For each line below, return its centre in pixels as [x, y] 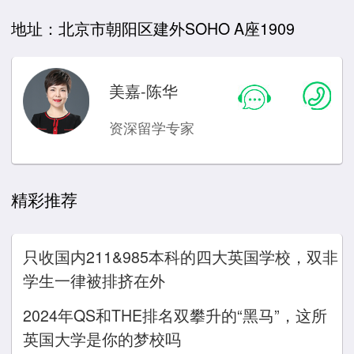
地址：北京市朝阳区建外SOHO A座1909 [153, 28]
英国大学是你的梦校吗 [102, 338]
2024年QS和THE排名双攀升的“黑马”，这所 [175, 314]
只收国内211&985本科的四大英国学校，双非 [181, 256]
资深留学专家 [151, 127]
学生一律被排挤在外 [94, 280]
